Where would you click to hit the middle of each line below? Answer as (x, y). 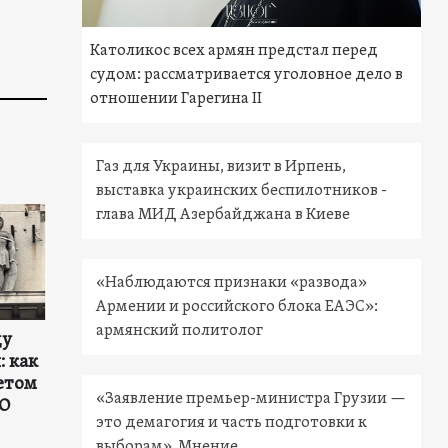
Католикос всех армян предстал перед (234, 51)
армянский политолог (180, 331)
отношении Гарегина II (176, 99)
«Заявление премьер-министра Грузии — (251, 399)
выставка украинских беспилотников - (242, 191)
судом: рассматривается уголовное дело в (247, 75)
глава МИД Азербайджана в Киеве (223, 215)
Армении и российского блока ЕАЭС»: (237, 307)
